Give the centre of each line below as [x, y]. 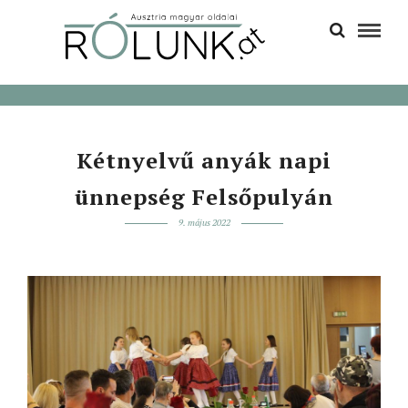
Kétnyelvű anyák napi [204, 160]
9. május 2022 [204, 223]
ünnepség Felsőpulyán [204, 197]
